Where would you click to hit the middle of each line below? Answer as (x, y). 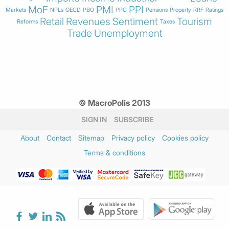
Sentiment (135, 21)
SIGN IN (94, 119)
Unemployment (128, 33)
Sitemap (91, 138)
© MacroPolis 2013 (114, 102)
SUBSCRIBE (133, 119)
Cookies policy (185, 138)
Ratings (214, 9)
